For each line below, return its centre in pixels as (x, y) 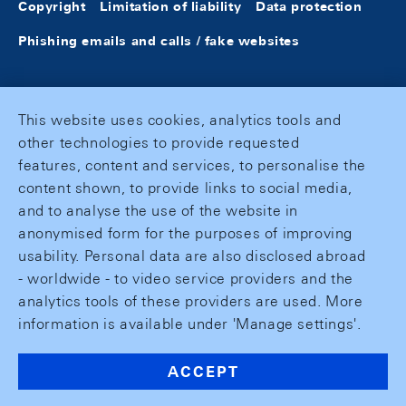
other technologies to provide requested (159, 143)
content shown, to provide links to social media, (185, 188)
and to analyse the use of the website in (159, 211)
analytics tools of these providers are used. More (191, 301)
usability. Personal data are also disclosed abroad (193, 256)
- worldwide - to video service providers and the (186, 279)
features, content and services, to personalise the (193, 165)
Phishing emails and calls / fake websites (159, 41)
